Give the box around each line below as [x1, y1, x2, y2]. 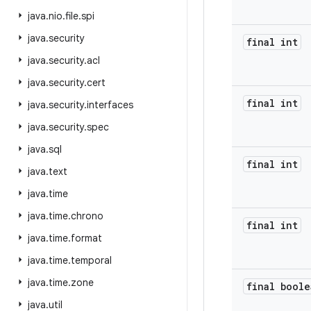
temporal [71, 254, 112, 267]
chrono [71, 210, 103, 222]
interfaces [87, 99, 133, 111]
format [71, 232, 102, 244]
